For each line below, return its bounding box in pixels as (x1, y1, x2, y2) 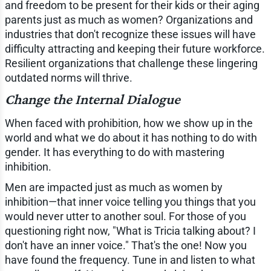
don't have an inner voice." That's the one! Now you (4, 238, 247, 252)
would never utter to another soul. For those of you (4, 209, 246, 223)
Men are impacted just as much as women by (4, 180, 223, 194)
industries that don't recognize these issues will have (4, 27, 256, 41)
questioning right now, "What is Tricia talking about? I (4, 224, 256, 237)
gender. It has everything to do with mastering (4, 145, 224, 158)
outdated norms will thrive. (4, 71, 132, 84)
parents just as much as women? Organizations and (4, 13, 253, 26)
